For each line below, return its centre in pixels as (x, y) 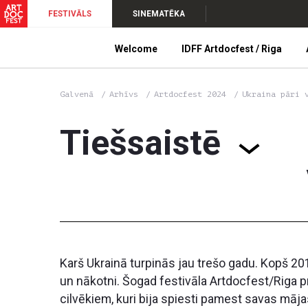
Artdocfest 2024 (192, 94)
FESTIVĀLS (70, 14)
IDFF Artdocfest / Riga (232, 49)
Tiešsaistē (140, 143)
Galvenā (77, 94)
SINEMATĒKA (159, 14)
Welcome (136, 49)
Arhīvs (124, 94)
